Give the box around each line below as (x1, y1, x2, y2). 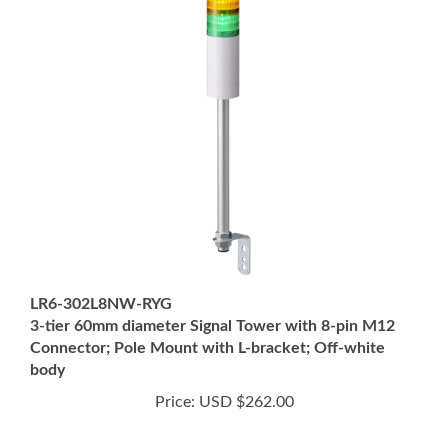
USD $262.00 (194, 371, 294, 387)
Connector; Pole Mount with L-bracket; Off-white (30, 317, 385, 333)
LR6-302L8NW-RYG (30, 273, 172, 289)
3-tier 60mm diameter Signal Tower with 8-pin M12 (30, 295, 395, 311)
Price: (154, 371, 195, 387)
